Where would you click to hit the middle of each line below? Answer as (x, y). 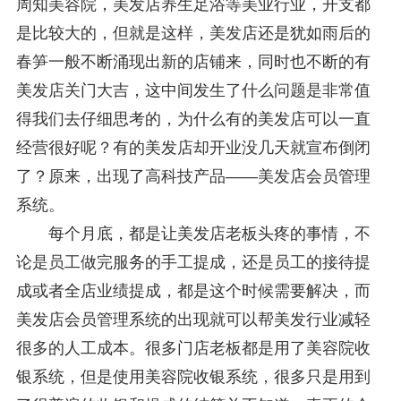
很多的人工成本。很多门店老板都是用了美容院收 (193, 348)
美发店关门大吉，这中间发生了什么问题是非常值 (193, 90)
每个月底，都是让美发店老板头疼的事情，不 (193, 233)
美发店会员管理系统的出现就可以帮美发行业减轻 (193, 319)
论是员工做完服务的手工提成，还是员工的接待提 (193, 262)
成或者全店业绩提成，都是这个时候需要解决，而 (193, 290)
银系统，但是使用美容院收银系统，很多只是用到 (193, 376)
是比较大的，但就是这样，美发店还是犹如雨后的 (193, 33)
